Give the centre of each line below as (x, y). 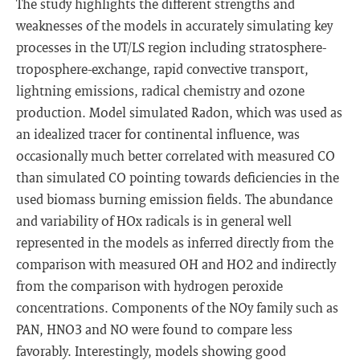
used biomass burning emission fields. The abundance (174, 199)
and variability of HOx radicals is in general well (154, 221)
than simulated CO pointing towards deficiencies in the (178, 177)
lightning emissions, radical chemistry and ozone (160, 90)
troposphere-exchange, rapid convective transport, (162, 69)
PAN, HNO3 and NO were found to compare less (154, 329)
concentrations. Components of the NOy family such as (177, 307)
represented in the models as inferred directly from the (175, 242)
